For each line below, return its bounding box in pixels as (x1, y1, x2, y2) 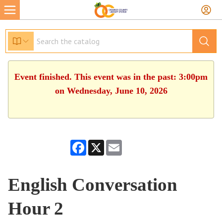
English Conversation (8, 174, 178, 195)
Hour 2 (8, 198, 64, 219)
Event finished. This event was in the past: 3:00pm (14, 72, 208, 82)
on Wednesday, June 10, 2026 (55, 86, 167, 96)
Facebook (86, 140, 113, 147)
